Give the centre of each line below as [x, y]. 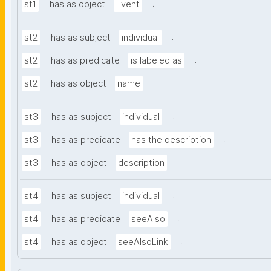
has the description [171, 140]
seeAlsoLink [143, 242]
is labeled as [156, 61]
